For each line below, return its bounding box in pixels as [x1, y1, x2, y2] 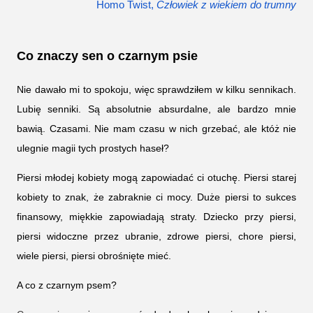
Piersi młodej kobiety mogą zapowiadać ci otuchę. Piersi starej [17, 172, 296, 184]
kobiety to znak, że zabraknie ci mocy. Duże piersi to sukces [17, 191, 296, 203]
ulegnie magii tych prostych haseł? [17, 143, 169, 154]
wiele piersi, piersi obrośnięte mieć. [17, 250, 171, 262]
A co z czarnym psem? [17, 279, 117, 291]
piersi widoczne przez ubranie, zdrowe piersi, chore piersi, [17, 231, 296, 242]
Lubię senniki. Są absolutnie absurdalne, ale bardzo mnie [17, 103, 296, 115]
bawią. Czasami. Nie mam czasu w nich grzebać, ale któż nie [17, 123, 296, 135]
